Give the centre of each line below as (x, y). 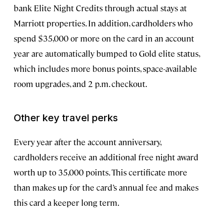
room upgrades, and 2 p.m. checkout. (80, 83)
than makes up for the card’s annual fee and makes (106, 187)
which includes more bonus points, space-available (105, 68)
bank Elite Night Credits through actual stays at (100, 8)
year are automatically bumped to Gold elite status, (107, 53)
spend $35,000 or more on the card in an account (104, 38)
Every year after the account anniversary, (87, 142)
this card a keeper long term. (66, 202)
